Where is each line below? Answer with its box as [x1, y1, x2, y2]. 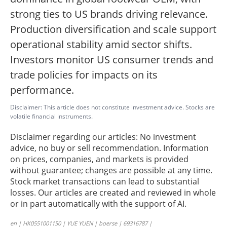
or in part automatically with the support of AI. [10, 198, 186, 210]
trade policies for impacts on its [10, 68, 158, 82]
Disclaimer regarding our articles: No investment [10, 131, 196, 143]
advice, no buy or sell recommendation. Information [10, 142, 209, 154]
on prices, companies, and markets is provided [10, 154, 188, 165]
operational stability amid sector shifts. [10, 37, 192, 52]
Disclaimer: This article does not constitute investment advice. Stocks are [10, 103, 215, 112]
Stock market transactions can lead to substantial [10, 176, 199, 187]
